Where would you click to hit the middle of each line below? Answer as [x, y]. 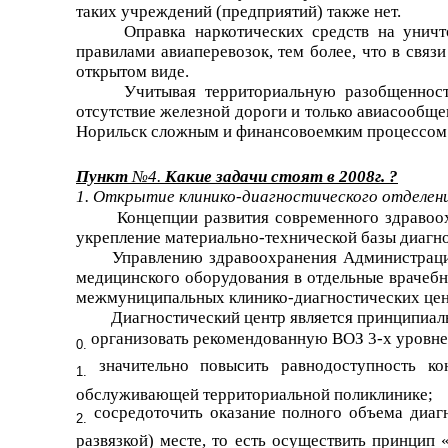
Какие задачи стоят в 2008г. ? [281, 176]
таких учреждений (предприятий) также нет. [238, 11]
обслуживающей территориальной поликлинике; [254, 392]
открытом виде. [132, 71]
